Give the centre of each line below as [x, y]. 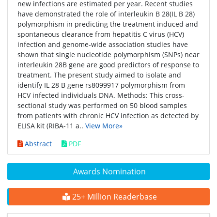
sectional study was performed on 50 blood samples [102, 105]
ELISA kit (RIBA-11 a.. [51, 126]
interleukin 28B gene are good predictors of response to [108, 65]
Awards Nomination [109, 171]
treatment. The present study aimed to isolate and [99, 75]
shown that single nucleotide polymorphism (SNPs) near [108, 54]
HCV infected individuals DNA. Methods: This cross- [101, 95]
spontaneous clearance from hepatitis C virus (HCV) [101, 34]
